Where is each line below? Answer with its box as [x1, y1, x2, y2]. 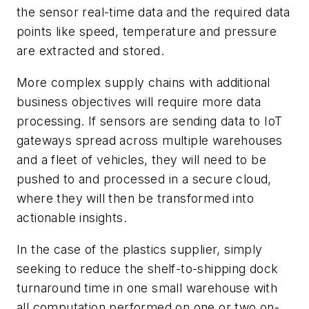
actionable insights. [17, 210, 134, 225]
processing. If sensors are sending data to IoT [17, 113, 283, 128]
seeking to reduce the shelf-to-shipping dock [17, 261, 279, 276]
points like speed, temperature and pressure [17, 24, 277, 39]
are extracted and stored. [17, 43, 164, 59]
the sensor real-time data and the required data [17, 5, 290, 20]
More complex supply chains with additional [17, 74, 270, 90]
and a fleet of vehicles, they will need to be [17, 152, 266, 167]
